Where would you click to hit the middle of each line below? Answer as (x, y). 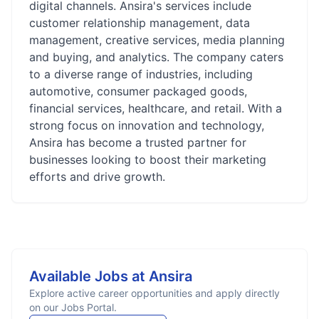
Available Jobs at (89, 276)
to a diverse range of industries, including (141, 74)
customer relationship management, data (140, 23)
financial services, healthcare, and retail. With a (156, 108)
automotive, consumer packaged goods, (138, 91)
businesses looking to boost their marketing (148, 159)
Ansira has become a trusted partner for (138, 142)
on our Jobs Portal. (73, 307)
